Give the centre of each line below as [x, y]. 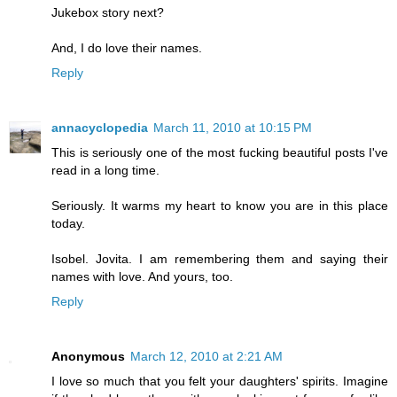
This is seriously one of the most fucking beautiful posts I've [220, 152]
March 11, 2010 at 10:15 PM [233, 127]
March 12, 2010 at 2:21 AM [206, 356]
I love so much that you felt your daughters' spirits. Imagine [220, 381]
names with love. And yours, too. [142, 276]
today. [68, 223]
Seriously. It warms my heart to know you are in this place [220, 205]
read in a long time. [105, 170]
